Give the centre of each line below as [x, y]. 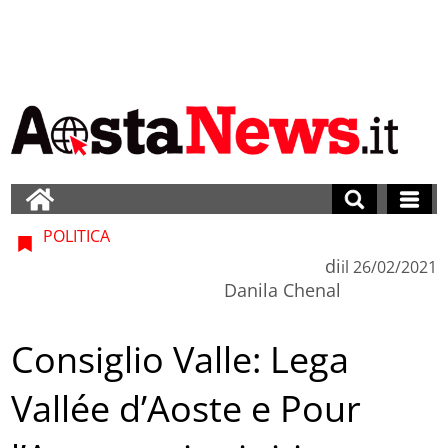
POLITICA [75, 235]
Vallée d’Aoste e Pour [186, 409]
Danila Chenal [282, 289]
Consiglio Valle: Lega [180, 360]
